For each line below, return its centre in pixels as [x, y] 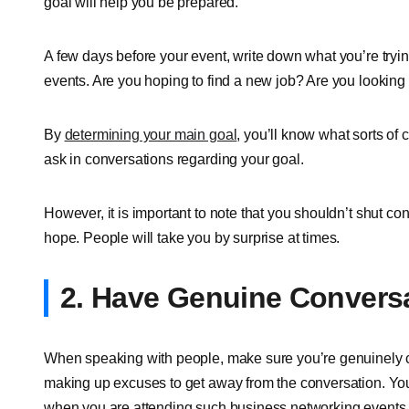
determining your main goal [151, 134]
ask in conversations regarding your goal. [174, 159]
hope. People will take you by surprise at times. [192, 237]
